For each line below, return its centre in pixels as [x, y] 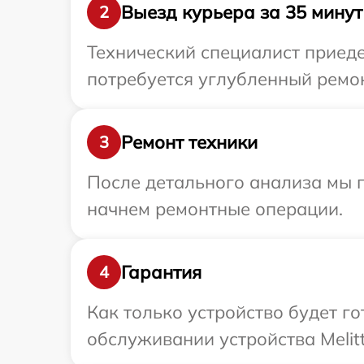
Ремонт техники [189, 142]
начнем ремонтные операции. [215, 209]
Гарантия [161, 272]
